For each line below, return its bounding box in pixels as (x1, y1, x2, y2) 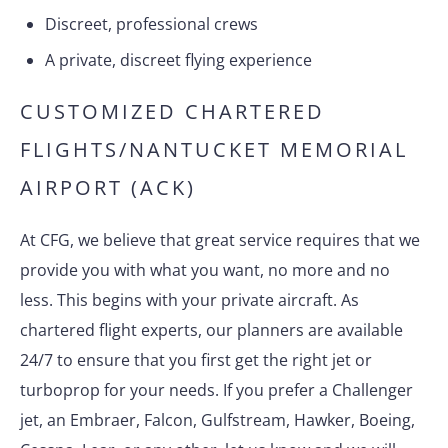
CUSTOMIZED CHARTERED (20, 98, 325, 125)
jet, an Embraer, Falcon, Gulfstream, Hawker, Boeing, (20, 409, 415, 431)
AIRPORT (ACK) (20, 174, 196, 201)
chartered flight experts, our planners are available (20, 319, 403, 341)
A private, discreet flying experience (45, 49, 312, 71)
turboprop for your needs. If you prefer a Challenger (20, 379, 413, 401)
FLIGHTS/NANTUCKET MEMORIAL (20, 136, 408, 163)
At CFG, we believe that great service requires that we (20, 229, 420, 251)
